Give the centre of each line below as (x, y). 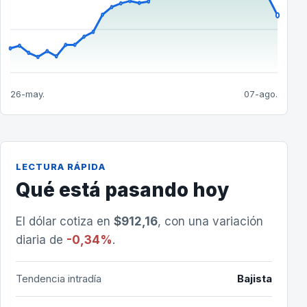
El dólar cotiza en (65, 221)
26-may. (27, 94)
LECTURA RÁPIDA (61, 167)
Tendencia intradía (59, 279)
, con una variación (210, 221)
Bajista (255, 279)
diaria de (41, 240)
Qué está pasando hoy (122, 190)
